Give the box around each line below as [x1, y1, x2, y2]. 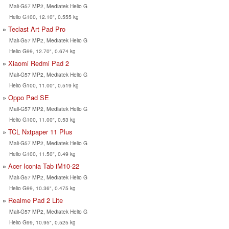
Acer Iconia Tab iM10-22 [8, 161, 79, 171]
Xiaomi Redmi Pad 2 [8, 58, 69, 68]
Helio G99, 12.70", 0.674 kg [9, 47, 76, 55]
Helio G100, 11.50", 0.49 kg [9, 150, 76, 158]
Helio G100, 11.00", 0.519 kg [9, 81, 79, 89]
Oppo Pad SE [8, 93, 49, 103]
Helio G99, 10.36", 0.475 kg [9, 184, 76, 192]
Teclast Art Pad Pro [8, 24, 65, 34]
